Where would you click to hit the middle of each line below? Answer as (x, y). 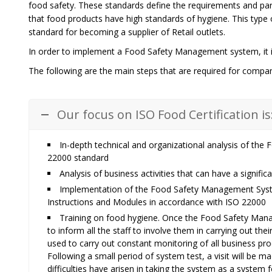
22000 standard (78, 158)
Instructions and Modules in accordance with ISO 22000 (157, 202)
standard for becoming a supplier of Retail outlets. (127, 32)
